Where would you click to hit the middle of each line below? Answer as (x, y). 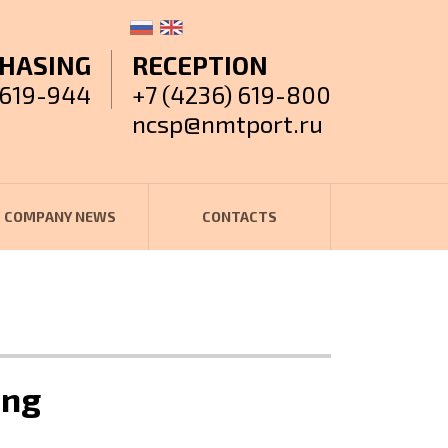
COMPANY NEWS (60, 216)
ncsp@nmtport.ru (227, 123)
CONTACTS (239, 216)
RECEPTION (200, 65)
